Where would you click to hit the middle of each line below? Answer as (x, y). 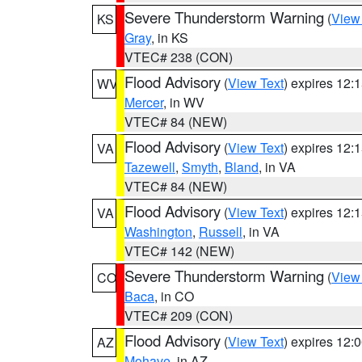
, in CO (174, 296)
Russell (221, 232)
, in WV (184, 102)
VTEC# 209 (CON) (179, 316)
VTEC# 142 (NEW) (179, 251)
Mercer (144, 102)
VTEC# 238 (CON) (179, 57)
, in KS (170, 38)
